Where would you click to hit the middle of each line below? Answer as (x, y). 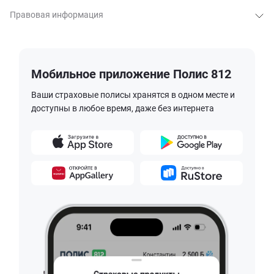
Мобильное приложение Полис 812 (131, 74)
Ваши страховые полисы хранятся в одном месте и (133, 94)
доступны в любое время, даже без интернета (123, 108)
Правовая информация (57, 14)
